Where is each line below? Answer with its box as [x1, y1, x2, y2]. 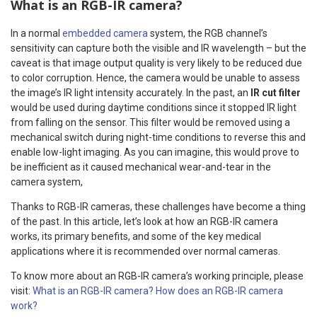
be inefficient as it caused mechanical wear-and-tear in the [11, 161, 271, 173]
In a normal [11, 27, 62, 39]
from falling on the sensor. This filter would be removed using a [11, 116, 290, 128]
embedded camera [62, 27, 148, 39]
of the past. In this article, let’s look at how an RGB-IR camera [11, 215, 278, 227]
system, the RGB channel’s [148, 27, 267, 39]
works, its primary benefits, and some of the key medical [11, 230, 261, 242]
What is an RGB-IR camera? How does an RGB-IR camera [33, 284, 283, 296]
